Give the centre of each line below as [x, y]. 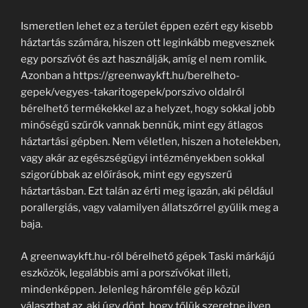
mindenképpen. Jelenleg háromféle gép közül [130, 289]
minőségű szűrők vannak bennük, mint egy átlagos [142, 125]
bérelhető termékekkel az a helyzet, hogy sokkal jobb [148, 109]
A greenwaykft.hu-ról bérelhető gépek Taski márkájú [148, 256]
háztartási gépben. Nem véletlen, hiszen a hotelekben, [151, 142]
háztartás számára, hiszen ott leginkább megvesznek [147, 43]
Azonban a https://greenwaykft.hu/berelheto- [130, 76]
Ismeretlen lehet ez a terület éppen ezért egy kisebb [147, 26]
